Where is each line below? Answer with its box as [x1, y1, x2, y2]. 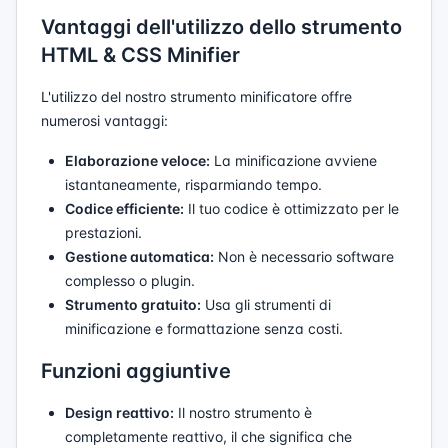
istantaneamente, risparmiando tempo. [65, 176, 322, 193]
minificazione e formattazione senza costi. [65, 320, 343, 337]
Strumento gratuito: [65, 296, 201, 313]
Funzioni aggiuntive [41, 359, 231, 383]
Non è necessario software [214, 248, 394, 265]
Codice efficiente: [65, 200, 184, 217]
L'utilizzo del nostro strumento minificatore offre [41, 88, 352, 105]
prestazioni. [65, 224, 142, 241]
